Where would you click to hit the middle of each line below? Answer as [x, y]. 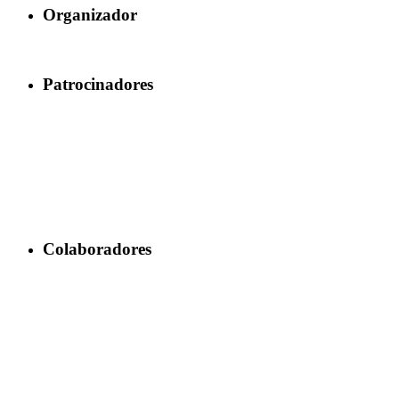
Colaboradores [97, 249]
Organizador [90, 15]
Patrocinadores [98, 84]
